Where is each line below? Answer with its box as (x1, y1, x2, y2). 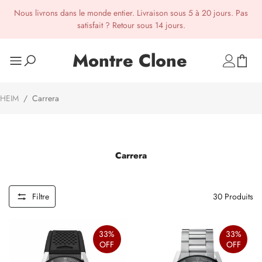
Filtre (32, 190, 49, 202)
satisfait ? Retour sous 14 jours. (77, 19, 185, 31)
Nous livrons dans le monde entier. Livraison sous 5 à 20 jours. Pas (14, 7, 248, 19)
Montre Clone (73, 48, 187, 73)
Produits (222, 190, 253, 202)
